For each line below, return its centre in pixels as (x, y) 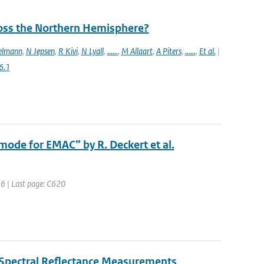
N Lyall (92, 51)
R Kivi (68, 51)
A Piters (169, 51)
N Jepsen (40, 51)
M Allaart (137, 51)
